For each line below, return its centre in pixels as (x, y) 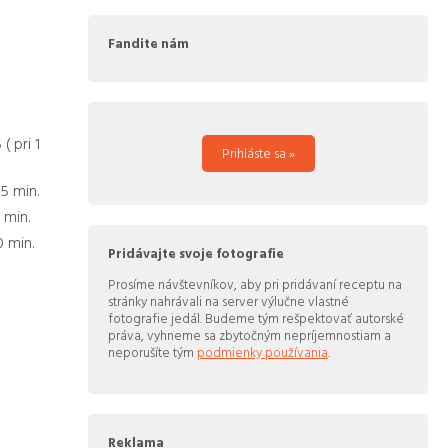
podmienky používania (262, 351)
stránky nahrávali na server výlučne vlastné (228, 300)
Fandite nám (148, 43)
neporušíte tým (152, 351)
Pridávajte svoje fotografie (196, 253)
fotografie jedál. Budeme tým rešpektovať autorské (256, 317)
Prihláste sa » (258, 153)
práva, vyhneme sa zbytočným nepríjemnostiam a (249, 334)
